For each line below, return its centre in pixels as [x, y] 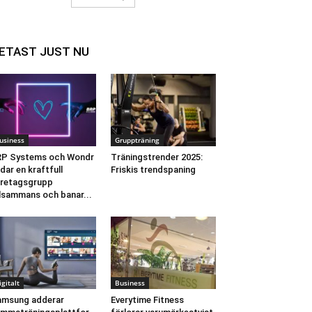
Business [130, 283]
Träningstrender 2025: [156, 157]
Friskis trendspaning [153, 170]
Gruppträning [137, 140]
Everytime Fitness [147, 300]
